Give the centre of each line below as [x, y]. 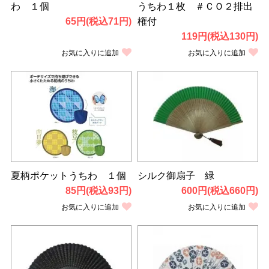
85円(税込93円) [98, 190]
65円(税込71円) [98, 21]
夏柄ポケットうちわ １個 [68, 175]
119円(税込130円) [220, 36]
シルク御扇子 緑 [176, 175]
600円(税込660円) [220, 190]
